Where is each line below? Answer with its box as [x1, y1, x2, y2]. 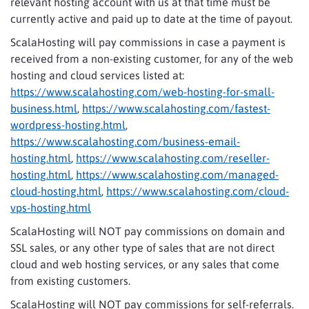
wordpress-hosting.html [10, 119, 126, 131]
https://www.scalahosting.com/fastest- [82, 102, 270, 114]
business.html [10, 102, 77, 114]
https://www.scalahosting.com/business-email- [10, 135, 240, 148]
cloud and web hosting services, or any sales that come [10, 258, 279, 270]
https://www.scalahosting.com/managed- [76, 168, 279, 181]
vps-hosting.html [10, 201, 91, 214]
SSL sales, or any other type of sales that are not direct [10, 241, 275, 254]
